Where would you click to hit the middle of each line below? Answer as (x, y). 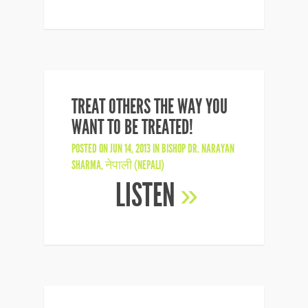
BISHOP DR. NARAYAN (198, 148)
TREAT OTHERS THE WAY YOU (150, 107)
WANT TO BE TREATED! (132, 127)
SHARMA (86, 165)
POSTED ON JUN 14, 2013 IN (117, 148)
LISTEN (147, 196)
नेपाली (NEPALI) (135, 165)
